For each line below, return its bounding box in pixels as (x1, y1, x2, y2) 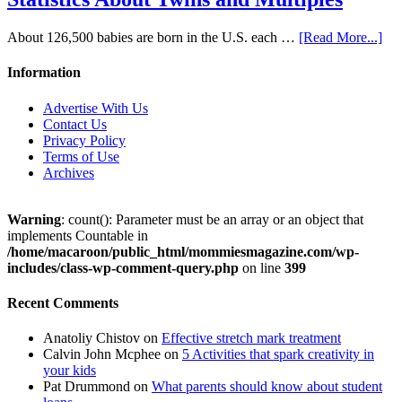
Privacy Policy (43, 132, 126, 148)
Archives (43, 164, 94, 180)
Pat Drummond (43, 379, 130, 395)
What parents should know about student (152, 379, 382, 395)
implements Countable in (7, 227, 148, 243)
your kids (43, 363, 96, 379)
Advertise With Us (43, 100, 148, 116)
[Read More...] (299, 30, 382, 46)
